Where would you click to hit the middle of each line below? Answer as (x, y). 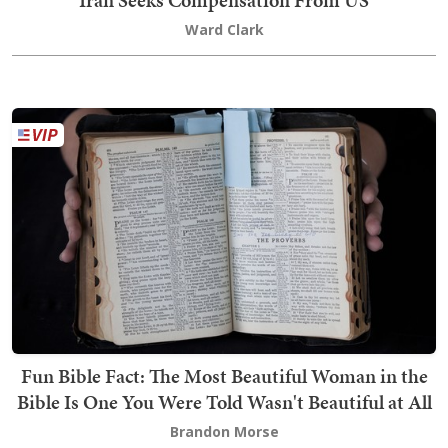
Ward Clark (224, 29)
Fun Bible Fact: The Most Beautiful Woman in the (224, 375)
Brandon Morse (224, 431)
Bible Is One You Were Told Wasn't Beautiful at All (224, 401)
